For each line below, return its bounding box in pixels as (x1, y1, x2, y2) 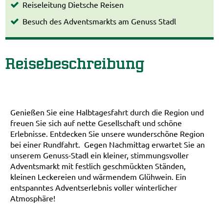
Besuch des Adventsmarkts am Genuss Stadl (22, 16, 176, 26)
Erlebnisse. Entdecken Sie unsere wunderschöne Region (10, 129, 205, 138)
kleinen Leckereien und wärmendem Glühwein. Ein (10, 172, 187, 181)
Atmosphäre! (10, 193, 56, 203)
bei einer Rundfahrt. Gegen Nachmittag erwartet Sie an (10, 139, 205, 149)
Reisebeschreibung (5, 54, 145, 72)
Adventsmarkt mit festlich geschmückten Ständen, (10, 161, 186, 171)
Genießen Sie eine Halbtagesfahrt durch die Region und (10, 107, 204, 117)
